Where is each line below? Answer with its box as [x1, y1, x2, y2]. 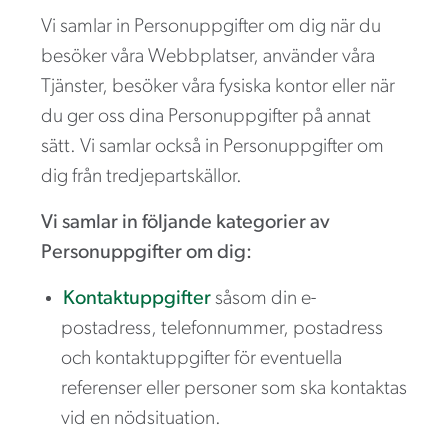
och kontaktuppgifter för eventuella [61, 348, 342, 369]
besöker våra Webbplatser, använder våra [41, 46, 375, 67]
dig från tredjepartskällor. [41, 166, 242, 187]
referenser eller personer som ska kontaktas [61, 378, 407, 399]
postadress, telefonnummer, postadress [61, 318, 383, 339]
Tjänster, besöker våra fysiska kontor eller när [41, 76, 395, 97]
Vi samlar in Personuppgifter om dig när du [41, 16, 381, 37]
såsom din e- [211, 288, 316, 309]
